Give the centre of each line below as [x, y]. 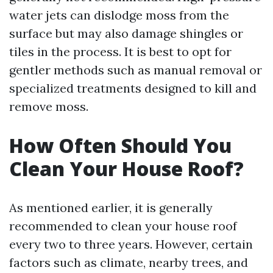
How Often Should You [120, 145]
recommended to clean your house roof [123, 226]
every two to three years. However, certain [131, 244]
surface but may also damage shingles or [126, 33]
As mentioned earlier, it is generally [111, 207]
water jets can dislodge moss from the [119, 15]
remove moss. [49, 106]
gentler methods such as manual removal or [136, 70]
